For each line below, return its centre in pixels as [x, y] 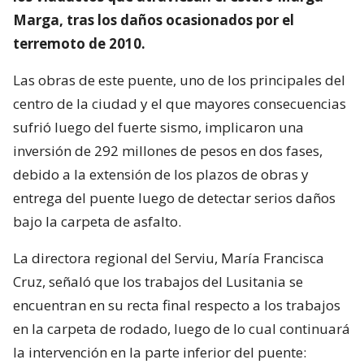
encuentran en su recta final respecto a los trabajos [177, 305]
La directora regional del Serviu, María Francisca [169, 258]
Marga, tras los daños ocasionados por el [154, 19]
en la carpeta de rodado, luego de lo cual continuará [182, 328]
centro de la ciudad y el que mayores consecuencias [180, 103]
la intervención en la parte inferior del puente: [160, 352]
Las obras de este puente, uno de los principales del [179, 80]
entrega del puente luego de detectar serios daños [174, 197]
